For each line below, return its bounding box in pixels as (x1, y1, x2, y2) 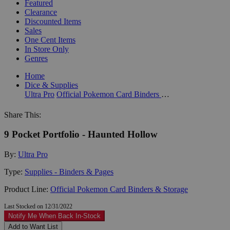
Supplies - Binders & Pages (25, 167, 113, 176)
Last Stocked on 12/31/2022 (4, 202, 72, 210)
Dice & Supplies (25, 80, 78, 89)
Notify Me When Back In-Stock (8, 212, 101, 220)
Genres (25, 53, 48, 63)
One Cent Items (25, 35, 75, 44)
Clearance (25, 7, 57, 16)
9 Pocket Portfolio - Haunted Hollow (4, 129, 158, 140)
